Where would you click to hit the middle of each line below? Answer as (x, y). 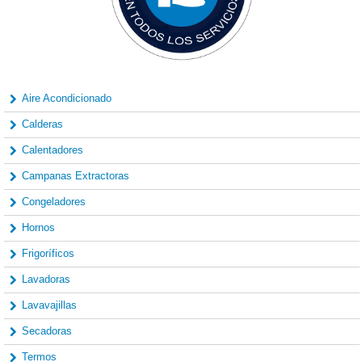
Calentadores (53, 150)
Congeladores (54, 202)
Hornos (38, 228)
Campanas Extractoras (76, 176)
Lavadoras (46, 280)
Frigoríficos (48, 254)
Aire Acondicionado (67, 99)
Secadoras (47, 331)
